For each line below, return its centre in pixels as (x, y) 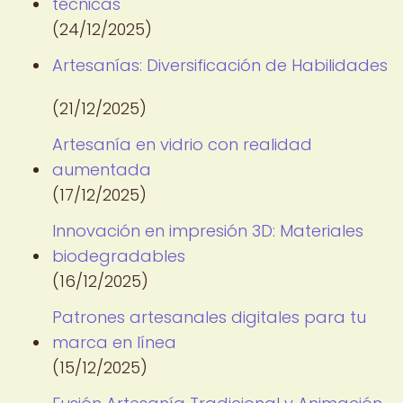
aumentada (102, 170)
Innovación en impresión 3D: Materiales (208, 231)
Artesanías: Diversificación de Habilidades (220, 65)
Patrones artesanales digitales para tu (209, 317)
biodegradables (119, 256)
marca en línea (114, 342)
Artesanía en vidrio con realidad (182, 144)
